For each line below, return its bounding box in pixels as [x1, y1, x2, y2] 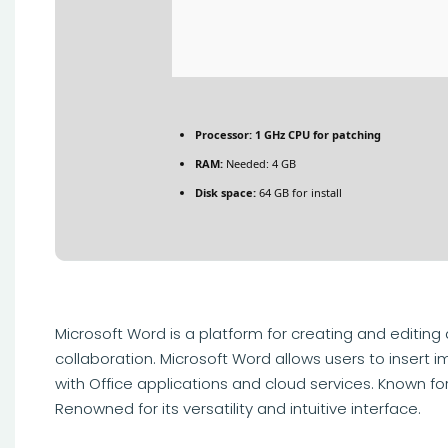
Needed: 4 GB [223, 156, 296, 171]
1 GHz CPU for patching [252, 127, 381, 142]
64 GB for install [256, 185, 342, 200]
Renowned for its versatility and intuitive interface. [55, 398, 421, 419]
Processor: [195, 127, 252, 142]
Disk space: [195, 185, 256, 200]
